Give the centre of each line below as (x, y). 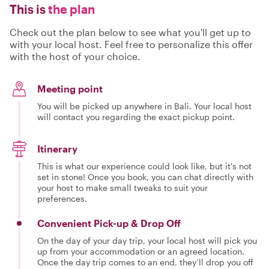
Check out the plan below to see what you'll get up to (130, 32)
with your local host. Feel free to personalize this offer (131, 44)
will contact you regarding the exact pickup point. (136, 116)
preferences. (62, 198)
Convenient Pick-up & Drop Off (109, 223)
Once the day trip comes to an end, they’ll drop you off (145, 262)
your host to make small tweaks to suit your (122, 187)
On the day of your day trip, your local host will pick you (147, 240)
